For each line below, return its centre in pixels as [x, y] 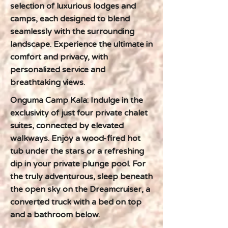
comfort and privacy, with [59, 57]
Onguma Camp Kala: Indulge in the [77, 100]
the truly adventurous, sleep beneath [81, 177]
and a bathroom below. [55, 215]
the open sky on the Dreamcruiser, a [80, 189]
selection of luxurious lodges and [73, 6]
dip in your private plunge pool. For [78, 164]
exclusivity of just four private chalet [79, 113]
